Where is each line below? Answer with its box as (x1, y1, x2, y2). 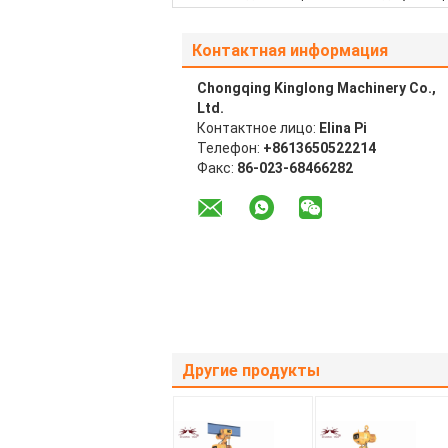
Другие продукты (182, 361, 320, 380)
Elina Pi (319, 120, 367, 136)
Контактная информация (192, 41, 388, 60)
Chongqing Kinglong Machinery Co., (197, 80, 436, 96)
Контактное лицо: (197, 120, 319, 136)
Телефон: (197, 140, 263, 156)
